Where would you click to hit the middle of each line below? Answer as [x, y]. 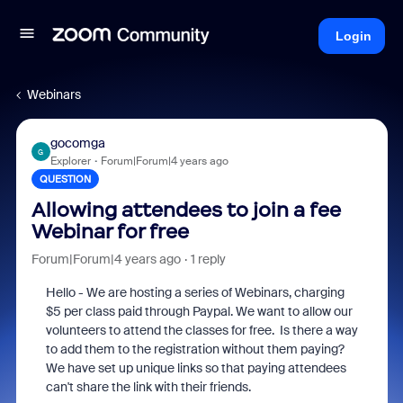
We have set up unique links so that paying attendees [196, 368]
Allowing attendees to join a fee [186, 210]
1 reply [208, 259]
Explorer [70, 161]
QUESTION [65, 179]
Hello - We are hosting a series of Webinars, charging [195, 292]
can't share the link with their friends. [148, 387]
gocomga [77, 143]
